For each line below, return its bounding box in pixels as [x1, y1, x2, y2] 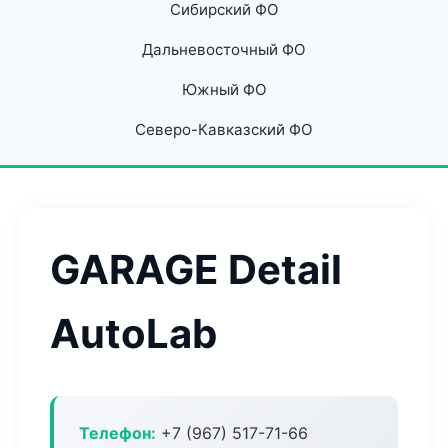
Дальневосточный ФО [142, 40, 306, 59]
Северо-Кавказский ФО [135, 120, 313, 139]
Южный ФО [181, 80, 267, 99]
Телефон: [79, 423, 156, 443]
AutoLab [50, 309, 217, 358]
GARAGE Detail [50, 245, 342, 294]
